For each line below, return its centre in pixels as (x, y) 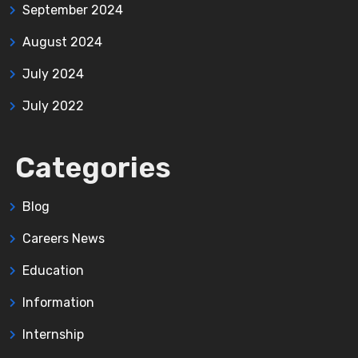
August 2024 (62, 42)
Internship (53, 335)
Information (58, 303)
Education (53, 271)
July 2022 (53, 106)
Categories (93, 168)
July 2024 (53, 74)
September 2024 (73, 10)
